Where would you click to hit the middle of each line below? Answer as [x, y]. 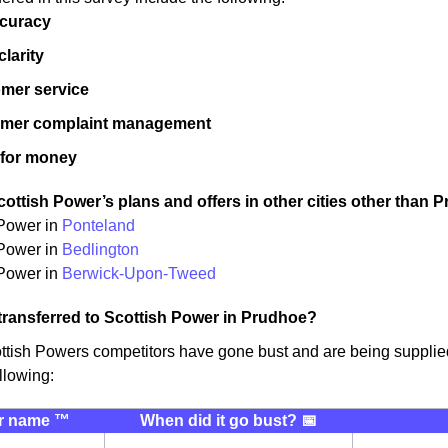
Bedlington [100, 249]
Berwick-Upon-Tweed [137, 273]
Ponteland [98, 225]
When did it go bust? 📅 [228, 420]
